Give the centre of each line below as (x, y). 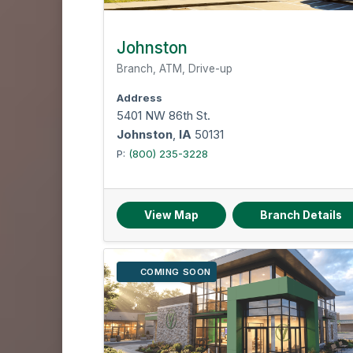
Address (140, 98)
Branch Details (301, 215)
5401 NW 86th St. (164, 115)
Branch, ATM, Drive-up (175, 69)
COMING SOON (175, 272)
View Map (172, 215)
